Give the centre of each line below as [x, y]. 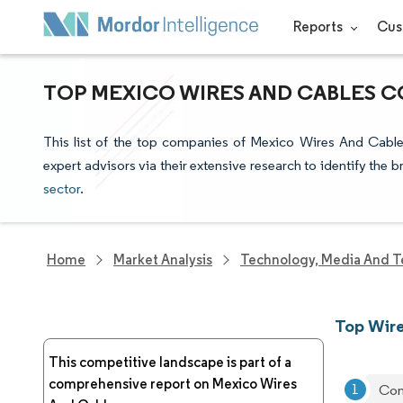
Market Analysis [163, 260]
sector [62, 188]
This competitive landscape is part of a [170, 362]
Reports [319, 27]
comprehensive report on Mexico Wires [173, 384]
